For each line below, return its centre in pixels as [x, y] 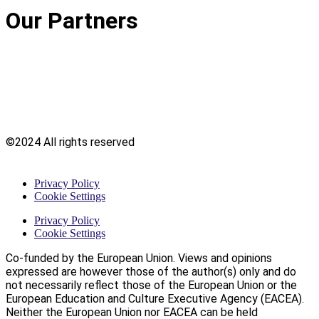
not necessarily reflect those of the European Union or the [151, 285]
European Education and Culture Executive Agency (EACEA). [155, 299]
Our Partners [72, 21]
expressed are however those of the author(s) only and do [151, 272]
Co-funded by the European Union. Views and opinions [139, 258]
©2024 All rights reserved [70, 142]
